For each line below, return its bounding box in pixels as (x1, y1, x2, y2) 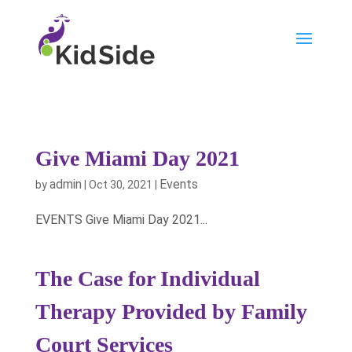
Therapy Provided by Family (35, 299, 307, 324)
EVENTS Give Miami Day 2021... (35, 212, 207, 227)
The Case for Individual (35, 266, 260, 291)
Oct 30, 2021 (88, 178, 152, 191)
